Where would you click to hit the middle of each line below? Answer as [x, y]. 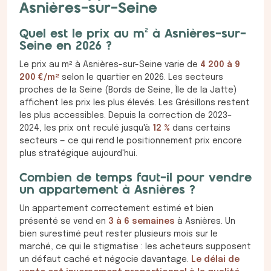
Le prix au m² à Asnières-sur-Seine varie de [110, 65]
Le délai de [215, 260]
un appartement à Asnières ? [107, 191]
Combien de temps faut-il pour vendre [135, 178]
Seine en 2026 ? [66, 47]
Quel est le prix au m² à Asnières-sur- [133, 34]
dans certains [200, 129]
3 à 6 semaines [142, 222]
